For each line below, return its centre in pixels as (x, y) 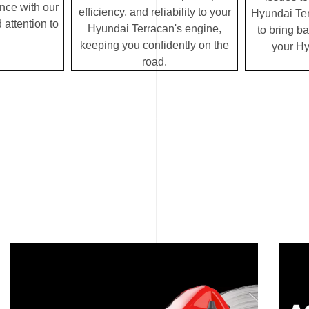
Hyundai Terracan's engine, (154, 29)
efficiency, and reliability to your (154, 12)
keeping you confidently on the (154, 46)
